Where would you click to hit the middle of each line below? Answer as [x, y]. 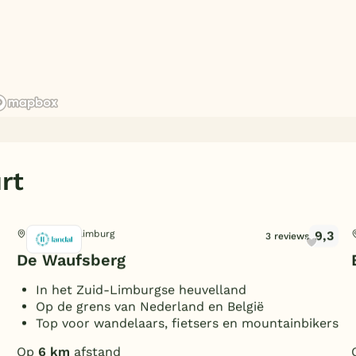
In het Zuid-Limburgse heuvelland [141, 290]
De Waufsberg [71, 260]
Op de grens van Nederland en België [149, 306]
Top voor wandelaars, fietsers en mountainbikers [187, 323]
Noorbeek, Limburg [70, 234]
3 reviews [288, 236]
